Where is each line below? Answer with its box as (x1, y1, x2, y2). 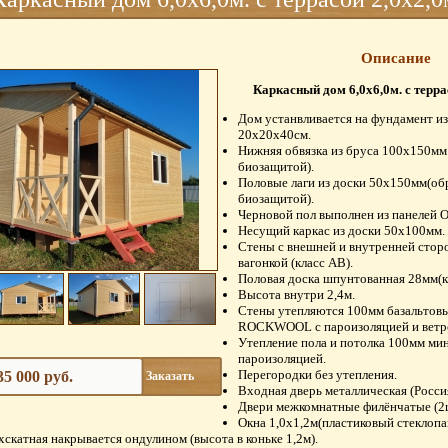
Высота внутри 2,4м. (238, 287, 355, 303)
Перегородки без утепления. (238, 367, 397, 383)
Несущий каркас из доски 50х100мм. (238, 223, 445, 239)
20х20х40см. (238, 127, 311, 143)
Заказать (146, 369, 194, 383)
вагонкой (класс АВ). (238, 255, 353, 271)
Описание (361, 49, 431, 66)
